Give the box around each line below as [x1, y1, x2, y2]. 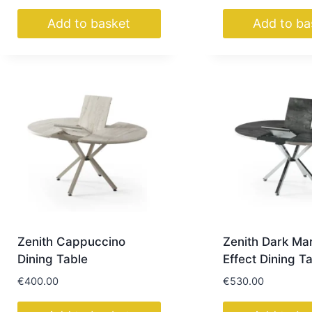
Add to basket [47, 16, 131, 31]
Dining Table [17, 251, 88, 266]
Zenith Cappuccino [17, 234, 125, 249]
